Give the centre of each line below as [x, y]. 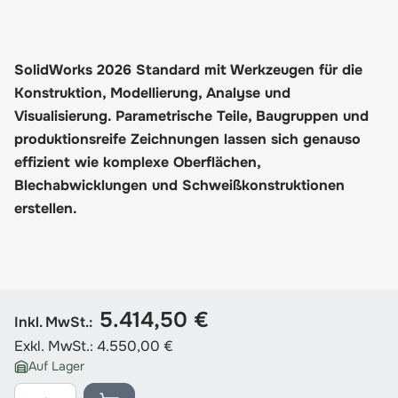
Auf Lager [56, 366]
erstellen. [46, 208]
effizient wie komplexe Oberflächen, [137, 162]
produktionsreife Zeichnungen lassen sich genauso [187, 139]
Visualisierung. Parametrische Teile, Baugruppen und [191, 116]
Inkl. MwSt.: [53, 322]
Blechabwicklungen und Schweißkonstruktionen [179, 185]
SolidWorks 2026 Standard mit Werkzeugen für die [188, 70]
